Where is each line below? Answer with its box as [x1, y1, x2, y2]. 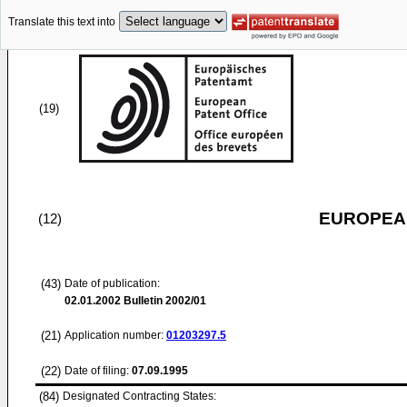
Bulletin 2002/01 [121, 294, 206, 307]
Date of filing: [65, 364, 129, 377]
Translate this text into [8, 15, 115, 29]
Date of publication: [65, 277, 160, 290]
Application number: [65, 329, 166, 342]
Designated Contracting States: [63, 390, 216, 402]
